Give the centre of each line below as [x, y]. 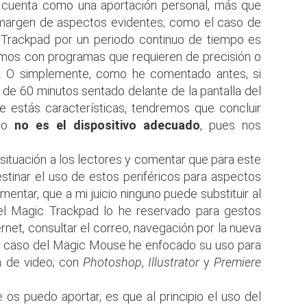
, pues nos [231, 125]
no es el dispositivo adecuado [108, 125]
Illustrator [173, 262]
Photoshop [112, 262]
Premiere [238, 262]
